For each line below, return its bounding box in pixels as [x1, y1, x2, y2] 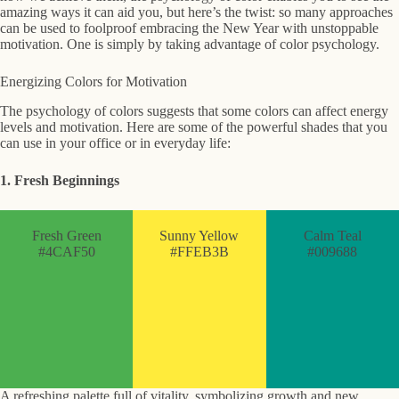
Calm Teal [303, 228, 362, 244]
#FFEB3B [169, 244, 229, 260]
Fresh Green [31, 228, 102, 244]
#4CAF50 [37, 244, 95, 260]
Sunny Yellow [159, 228, 240, 244]
